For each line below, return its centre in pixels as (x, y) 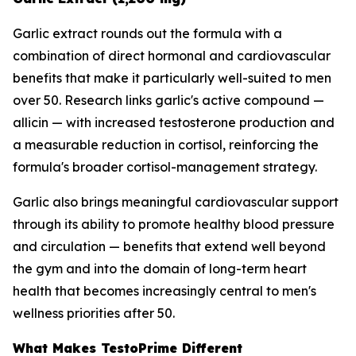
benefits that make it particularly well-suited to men (172, 78)
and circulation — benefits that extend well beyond (169, 247)
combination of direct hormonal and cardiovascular (172, 56)
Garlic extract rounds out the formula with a (147, 34)
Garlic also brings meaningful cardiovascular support (176, 202)
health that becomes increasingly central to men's (164, 291)
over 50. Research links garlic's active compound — (168, 101)
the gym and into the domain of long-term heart (160, 269)
